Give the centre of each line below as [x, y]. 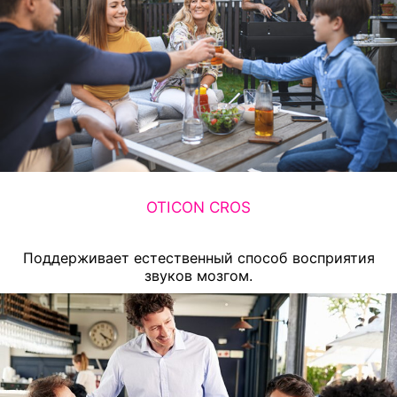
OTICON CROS [198, 206]
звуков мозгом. [198, 276]
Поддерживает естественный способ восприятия [198, 258]
